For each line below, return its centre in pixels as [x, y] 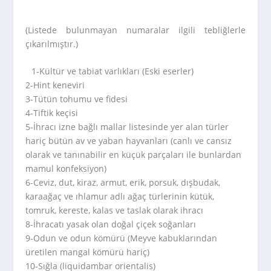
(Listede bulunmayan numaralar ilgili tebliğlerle [135, 30]
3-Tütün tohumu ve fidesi [77, 99]
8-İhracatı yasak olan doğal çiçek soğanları [111, 224]
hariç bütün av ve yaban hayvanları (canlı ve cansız [129, 141]
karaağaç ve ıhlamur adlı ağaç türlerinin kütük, [120, 197]
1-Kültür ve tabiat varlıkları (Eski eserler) [113, 71]
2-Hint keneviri [55, 85]
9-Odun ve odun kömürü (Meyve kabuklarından [122, 238]
